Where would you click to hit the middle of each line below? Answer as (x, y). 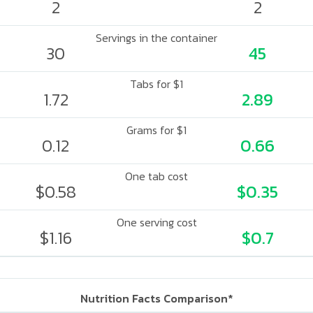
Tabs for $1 (156, 84)
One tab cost (156, 176)
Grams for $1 (156, 130)
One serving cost (156, 222)
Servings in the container (156, 38)
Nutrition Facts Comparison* (156, 298)
